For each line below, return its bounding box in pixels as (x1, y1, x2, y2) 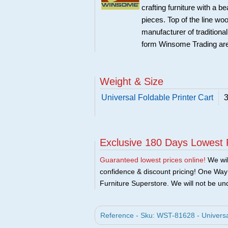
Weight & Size (100, 76, 163, 87)
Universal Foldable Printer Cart (101, 93, 213, 102)
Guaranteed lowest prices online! (100, 156, 206, 164)
